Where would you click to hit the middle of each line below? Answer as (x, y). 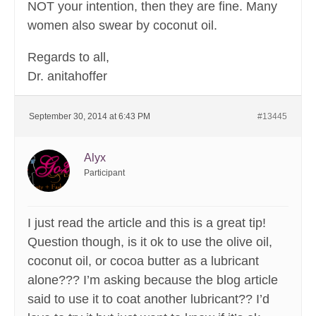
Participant (104, 173)
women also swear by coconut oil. (122, 26)
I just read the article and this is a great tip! (147, 223)
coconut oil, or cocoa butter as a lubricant (143, 261)
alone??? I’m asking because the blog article (153, 280)
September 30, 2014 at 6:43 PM (90, 117)
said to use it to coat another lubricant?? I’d (148, 299)
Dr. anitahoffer (67, 77)
